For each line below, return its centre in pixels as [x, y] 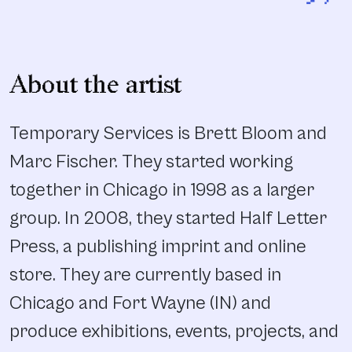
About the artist [95, 85]
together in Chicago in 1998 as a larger [162, 190]
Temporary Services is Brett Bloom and [168, 133]
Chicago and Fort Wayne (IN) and [140, 303]
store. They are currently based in [145, 275]
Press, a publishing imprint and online [158, 246]
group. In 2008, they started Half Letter [168, 218]
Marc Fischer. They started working [151, 161]
